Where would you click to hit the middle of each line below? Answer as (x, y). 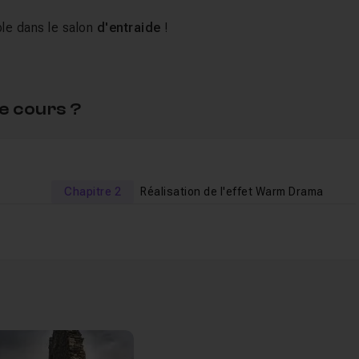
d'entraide (129, 28)
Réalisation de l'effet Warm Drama (232, 192)
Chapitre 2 (93, 192)
